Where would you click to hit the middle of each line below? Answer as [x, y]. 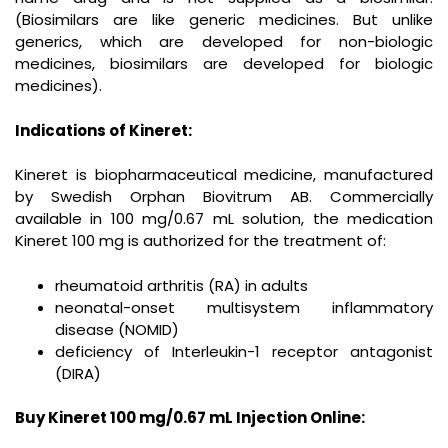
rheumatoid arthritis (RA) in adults [181, 285]
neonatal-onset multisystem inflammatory [244, 307]
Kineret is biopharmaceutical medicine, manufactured [224, 174]
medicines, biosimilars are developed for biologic [224, 63]
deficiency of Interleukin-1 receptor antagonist [244, 351]
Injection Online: [300, 417]
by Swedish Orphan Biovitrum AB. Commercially [224, 196]
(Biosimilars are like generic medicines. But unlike [224, 19]
